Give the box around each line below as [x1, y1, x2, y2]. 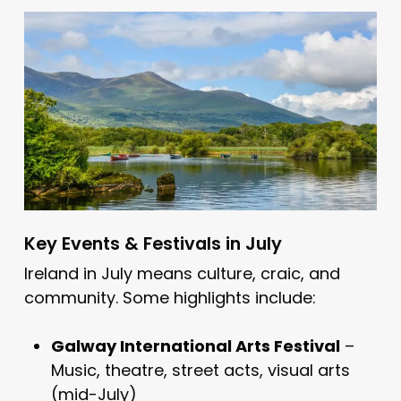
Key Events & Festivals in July [23, 230, 282, 256]
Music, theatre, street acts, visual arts [50, 358, 350, 381]
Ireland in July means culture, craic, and [23, 261, 340, 285]
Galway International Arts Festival [50, 334, 340, 357]
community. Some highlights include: [23, 286, 316, 309]
